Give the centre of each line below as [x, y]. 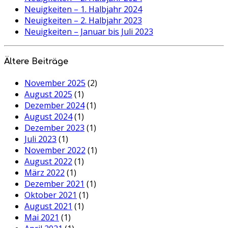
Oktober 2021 [51, 195]
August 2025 [48, 94]
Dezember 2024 [54, 105]
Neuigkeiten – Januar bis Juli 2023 [89, 32]
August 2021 [48, 206]
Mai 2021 [42, 217]
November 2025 [55, 83]
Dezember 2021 [54, 183]
